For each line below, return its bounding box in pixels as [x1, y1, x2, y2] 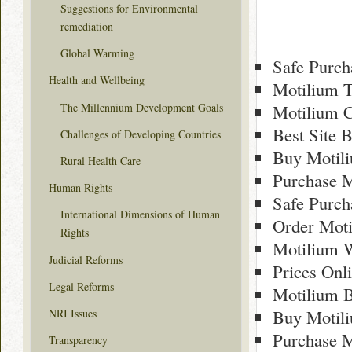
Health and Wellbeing [49, 72, 145, 88]
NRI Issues [49, 305, 97, 321]
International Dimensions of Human [60, 207, 220, 222]
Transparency [49, 332, 108, 348]
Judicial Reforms [49, 251, 123, 267]
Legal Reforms [49, 278, 114, 294]
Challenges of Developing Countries [60, 126, 221, 141]
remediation [60, 19, 113, 35]
